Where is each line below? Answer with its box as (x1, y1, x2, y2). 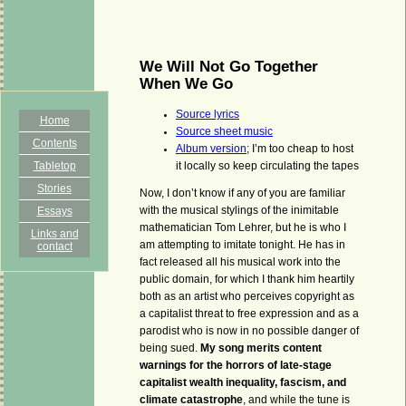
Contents (32, 137, 77, 150)
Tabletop (33, 159, 76, 172)
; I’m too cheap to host (246, 142, 353, 154)
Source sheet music (176, 125, 273, 137)
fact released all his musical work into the (140, 256, 341, 268)
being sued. (140, 343, 200, 354)
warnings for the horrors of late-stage (140, 360, 332, 372)
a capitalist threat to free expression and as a (140, 308, 359, 320)
